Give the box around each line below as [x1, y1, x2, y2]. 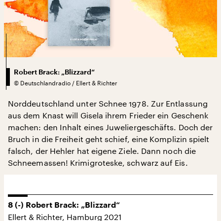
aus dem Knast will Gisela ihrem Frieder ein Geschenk [8, 110, 209, 120]
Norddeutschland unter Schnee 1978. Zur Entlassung [8, 98, 208, 108]
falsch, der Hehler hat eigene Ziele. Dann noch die [8, 146, 196, 155]
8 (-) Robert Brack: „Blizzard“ [8, 201, 120, 209]
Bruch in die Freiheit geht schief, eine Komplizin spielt [8, 134, 210, 144]
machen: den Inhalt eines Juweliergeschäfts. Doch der [8, 122, 213, 132]
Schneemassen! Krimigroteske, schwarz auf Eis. [8, 157, 188, 167]
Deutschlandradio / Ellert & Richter [20, 79, 117, 86]
